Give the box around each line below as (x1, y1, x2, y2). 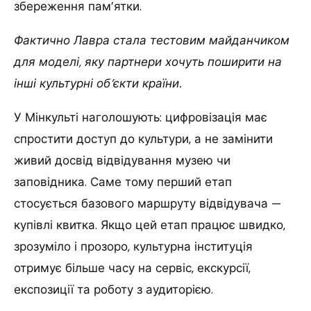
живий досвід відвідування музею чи (14, 153, 230, 169)
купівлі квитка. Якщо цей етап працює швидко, (14, 217, 285, 233)
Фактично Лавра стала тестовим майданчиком (14, 33, 289, 49)
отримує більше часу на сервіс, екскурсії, (14, 260, 251, 276)
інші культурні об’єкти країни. (14, 76, 181, 92)
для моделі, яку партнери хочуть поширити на (14, 54, 282, 70)
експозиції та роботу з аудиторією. (14, 282, 213, 298)
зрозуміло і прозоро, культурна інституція (14, 239, 253, 255)
